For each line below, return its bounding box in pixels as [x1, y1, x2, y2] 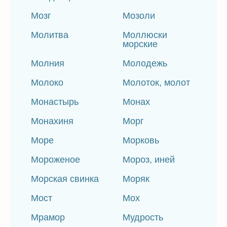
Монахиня [31, 116, 73, 126]
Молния [31, 58, 64, 68]
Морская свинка [31, 174, 99, 184]
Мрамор [31, 212, 65, 222]
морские [123, 39, 158, 49]
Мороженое [31, 155, 80, 165]
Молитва [31, 30, 68, 40]
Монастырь [31, 97, 79, 107]
